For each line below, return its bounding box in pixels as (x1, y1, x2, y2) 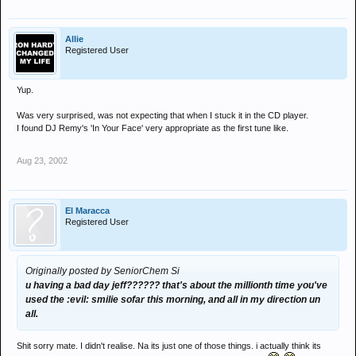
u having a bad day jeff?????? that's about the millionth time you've (25, 280, 327, 291)
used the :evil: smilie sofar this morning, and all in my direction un (25, 294, 320, 305)
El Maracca (65, 206, 110, 215)
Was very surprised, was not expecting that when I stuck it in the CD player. (17, 110, 308, 120)
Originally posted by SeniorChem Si (25, 265, 180, 277)
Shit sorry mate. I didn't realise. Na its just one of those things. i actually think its (17, 341, 321, 350)
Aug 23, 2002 (17, 156, 68, 165)
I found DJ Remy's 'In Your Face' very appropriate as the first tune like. (17, 123, 288, 133)
